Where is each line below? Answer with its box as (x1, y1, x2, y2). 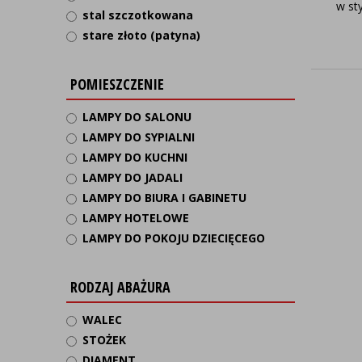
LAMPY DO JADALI (82, 170, 183, 185)
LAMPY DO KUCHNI (82, 149, 187, 165)
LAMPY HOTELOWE (82, 210, 189, 225)
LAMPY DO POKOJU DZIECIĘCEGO (82, 230, 265, 246)
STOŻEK (82, 332, 126, 347)
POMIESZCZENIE (70, 74, 164, 94)
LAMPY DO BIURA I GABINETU (82, 190, 246, 205)
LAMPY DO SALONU (82, 109, 192, 124)
